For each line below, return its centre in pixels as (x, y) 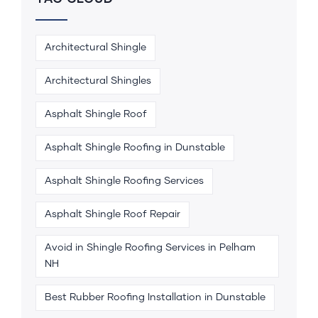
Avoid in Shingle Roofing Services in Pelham (150, 247)
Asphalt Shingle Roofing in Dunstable (135, 147)
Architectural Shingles (98, 81)
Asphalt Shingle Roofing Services (124, 181)
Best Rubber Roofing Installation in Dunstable (155, 297)
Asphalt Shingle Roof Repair (113, 214)
